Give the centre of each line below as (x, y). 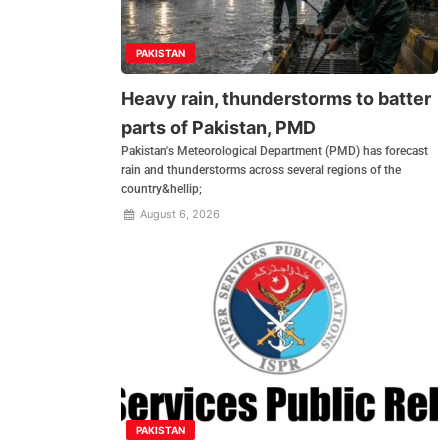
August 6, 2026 (178, 214)
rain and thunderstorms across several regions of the (261, 170)
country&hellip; (162, 189)
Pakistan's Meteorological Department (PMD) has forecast (275, 151)
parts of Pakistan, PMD (219, 128)
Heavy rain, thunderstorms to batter (276, 99)
